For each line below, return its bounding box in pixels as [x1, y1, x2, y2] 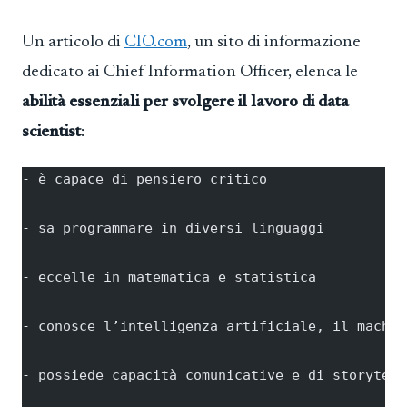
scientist [22, 123, 81, 141]
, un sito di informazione [187, 33, 361, 51]
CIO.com [124, 33, 187, 51]
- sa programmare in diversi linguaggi [22, 220, 324, 237]
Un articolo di [22, 33, 124, 51]
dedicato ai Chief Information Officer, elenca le [22, 63, 358, 81]
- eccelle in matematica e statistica [22, 269, 316, 286]
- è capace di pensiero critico [22, 171, 267, 188]
